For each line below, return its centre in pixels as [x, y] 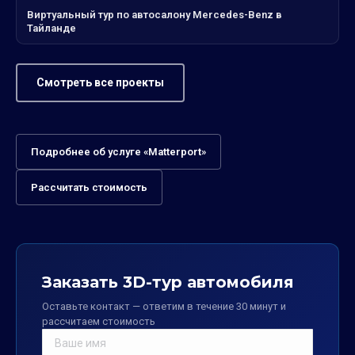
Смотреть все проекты [100, 82]
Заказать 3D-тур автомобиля [168, 282]
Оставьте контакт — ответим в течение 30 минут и [164, 306]
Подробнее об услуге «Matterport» [118, 151]
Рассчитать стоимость [89, 187]
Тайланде [52, 28]
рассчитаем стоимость [99, 321]
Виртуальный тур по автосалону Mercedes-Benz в [155, 14]
